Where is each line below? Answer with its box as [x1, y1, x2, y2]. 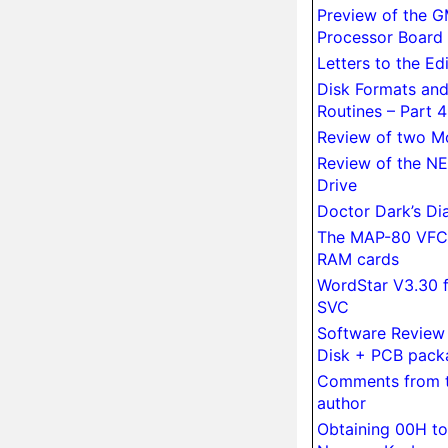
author [317, 392, 366, 413]
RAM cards [317, 248, 399, 269]
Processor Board [317, 26, 443, 47]
